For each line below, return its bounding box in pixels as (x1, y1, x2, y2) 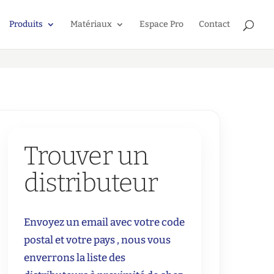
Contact (199, 19, 230, 29)
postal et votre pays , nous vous (23, 233, 171, 246)
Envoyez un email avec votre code (23, 215, 185, 229)
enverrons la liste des (23, 251, 125, 264)
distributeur (23, 167, 158, 198)
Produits (9, 19, 43, 29)
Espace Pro (139, 19, 183, 29)
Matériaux (70, 19, 112, 29)
